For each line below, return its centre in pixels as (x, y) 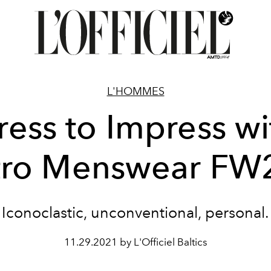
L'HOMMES (135, 91)
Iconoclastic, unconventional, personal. (135, 212)
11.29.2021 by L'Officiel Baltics (135, 242)
